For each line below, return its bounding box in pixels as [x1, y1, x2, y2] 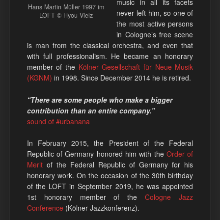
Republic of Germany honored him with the [27, 149, 166, 159]
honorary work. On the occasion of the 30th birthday [27, 170, 193, 181]
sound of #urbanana [27, 116, 90, 126]
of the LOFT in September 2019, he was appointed [27, 181, 193, 192]
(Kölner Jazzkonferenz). [63, 203, 139, 213]
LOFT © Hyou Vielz [39, 10, 93, 20]
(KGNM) [27, 73, 54, 83]
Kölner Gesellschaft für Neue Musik [78, 62, 193, 72]
